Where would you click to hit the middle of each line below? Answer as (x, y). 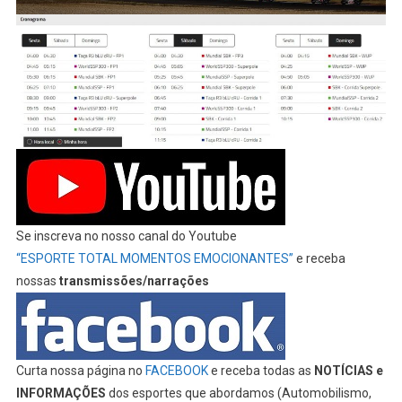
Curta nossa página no (80, 370)
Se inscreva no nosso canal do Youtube (127, 236)
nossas (37, 280)
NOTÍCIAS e (348, 370)
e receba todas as (261, 370)
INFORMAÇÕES (61, 393)
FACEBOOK (176, 370)
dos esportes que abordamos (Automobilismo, (238, 393)
